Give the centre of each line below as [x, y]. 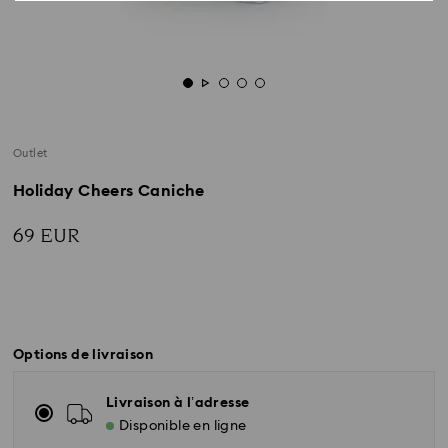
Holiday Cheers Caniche [109, 191]
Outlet [30, 153]
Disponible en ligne [183, 426]
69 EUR [46, 236]
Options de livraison [83, 355]
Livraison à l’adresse [178, 403]
